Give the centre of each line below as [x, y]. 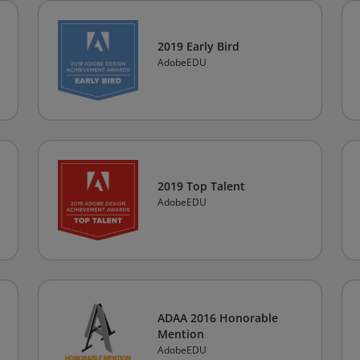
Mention [181, 334]
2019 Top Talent [201, 186]
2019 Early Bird [198, 46]
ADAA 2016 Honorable [218, 318]
